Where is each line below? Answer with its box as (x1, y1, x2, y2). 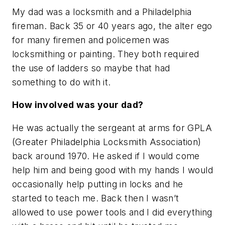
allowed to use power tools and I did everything (12, 206, 212, 217)
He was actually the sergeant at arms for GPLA (12, 122, 212, 133)
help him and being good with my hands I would (12, 164, 213, 175)
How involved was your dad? (12, 99, 144, 110)
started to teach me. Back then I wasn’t (12, 192, 179, 203)
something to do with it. (12, 76, 111, 87)
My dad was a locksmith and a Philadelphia (12, 6, 192, 17)
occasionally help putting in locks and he (12, 178, 183, 189)
